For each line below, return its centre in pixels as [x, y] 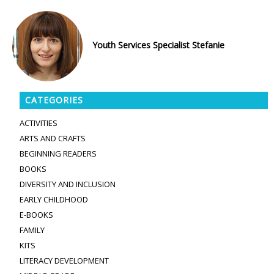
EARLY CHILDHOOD [54, 199]
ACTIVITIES [39, 123]
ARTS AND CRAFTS [53, 138]
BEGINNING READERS [58, 153]
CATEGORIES [54, 100]
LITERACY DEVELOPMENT [64, 260]
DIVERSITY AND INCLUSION [68, 184]
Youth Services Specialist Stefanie [157, 45]
